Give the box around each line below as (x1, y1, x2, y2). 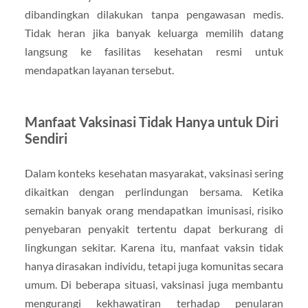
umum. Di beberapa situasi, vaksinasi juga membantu (24, 277, 284, 291)
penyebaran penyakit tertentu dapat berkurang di (24, 221, 284, 235)
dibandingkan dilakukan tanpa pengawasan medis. (24, 7, 284, 21)
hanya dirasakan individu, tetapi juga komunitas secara (24, 258, 284, 272)
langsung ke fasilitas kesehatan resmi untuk (24, 44, 284, 58)
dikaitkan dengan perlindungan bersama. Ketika (24, 184, 284, 198)
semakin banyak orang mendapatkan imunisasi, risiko (24, 203, 284, 217)
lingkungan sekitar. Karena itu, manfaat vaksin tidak (24, 240, 284, 254)
